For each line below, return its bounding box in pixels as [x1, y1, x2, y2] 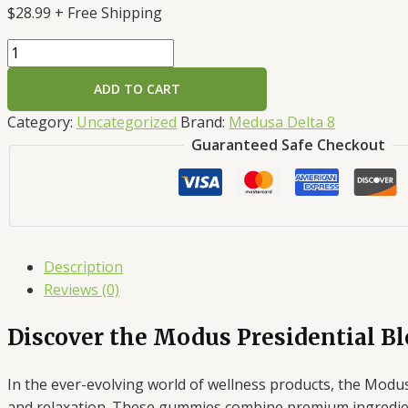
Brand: [180, 112, 229, 133]
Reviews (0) [44, 280, 119, 301]
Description [44, 257, 123, 278]
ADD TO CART [94, 80, 181, 98]
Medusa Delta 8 [229, 112, 335, 133]
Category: [7, 112, 76, 133]
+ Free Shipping [55, 3, 162, 24]
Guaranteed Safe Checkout [190, 135, 385, 156]
